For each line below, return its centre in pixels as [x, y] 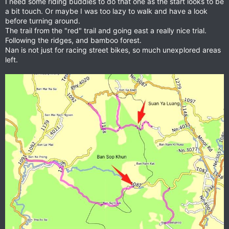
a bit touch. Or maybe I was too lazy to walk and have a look [106, 11]
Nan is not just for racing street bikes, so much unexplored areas [113, 50]
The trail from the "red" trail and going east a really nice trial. [106, 30]
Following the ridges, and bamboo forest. [73, 40]
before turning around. [43, 20]
